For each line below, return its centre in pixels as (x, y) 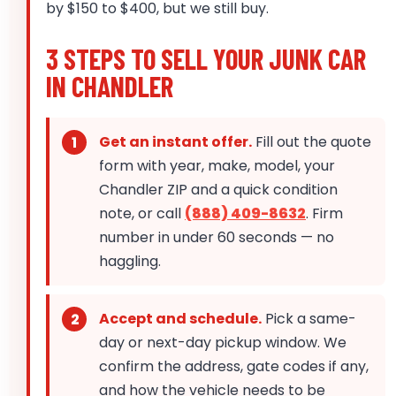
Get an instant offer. (175, 142)
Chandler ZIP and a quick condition (218, 190)
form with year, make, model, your (217, 166)
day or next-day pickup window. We (223, 343)
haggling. (130, 262)
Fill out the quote (312, 142)
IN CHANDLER (110, 87)
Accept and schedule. (180, 319)
